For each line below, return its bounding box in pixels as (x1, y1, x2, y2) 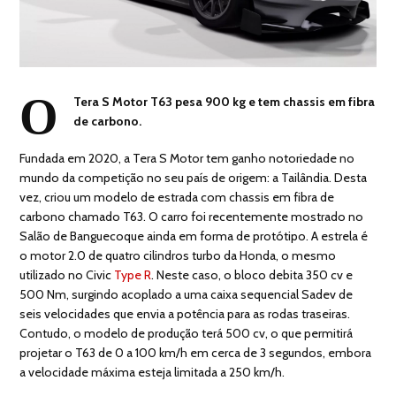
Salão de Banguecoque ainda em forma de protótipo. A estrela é (19, 227, 369, 244)
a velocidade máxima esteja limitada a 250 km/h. (19, 363, 286, 380)
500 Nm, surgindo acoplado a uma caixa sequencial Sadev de (19, 286, 354, 302)
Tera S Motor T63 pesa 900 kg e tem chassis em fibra (73, 93, 376, 110)
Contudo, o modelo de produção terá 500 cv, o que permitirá (19, 324, 354, 341)
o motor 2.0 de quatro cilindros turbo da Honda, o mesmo (19, 247, 337, 263)
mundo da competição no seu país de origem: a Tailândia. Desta (19, 169, 368, 186)
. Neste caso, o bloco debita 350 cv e (151, 266, 354, 283)
